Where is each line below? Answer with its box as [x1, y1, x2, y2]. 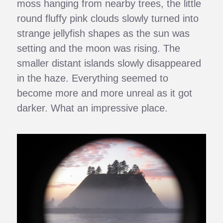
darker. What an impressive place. [17, 103, 168, 114]
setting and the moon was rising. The [17, 43, 181, 54]
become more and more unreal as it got [17, 88, 193, 99]
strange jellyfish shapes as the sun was [17, 28, 190, 39]
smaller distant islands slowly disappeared [17, 58, 202, 69]
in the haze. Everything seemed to [17, 73, 169, 84]
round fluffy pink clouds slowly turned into [17, 13, 199, 24]
